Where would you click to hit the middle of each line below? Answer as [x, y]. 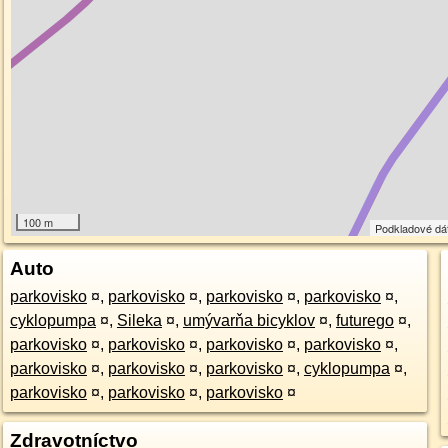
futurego [364, 320]
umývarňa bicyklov [248, 320]
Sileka [139, 320]
